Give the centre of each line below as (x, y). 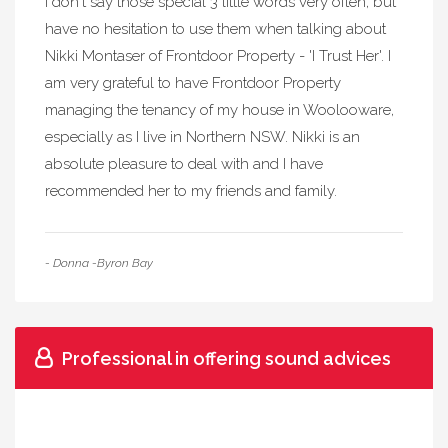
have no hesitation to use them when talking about (215, 29)
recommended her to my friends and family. (191, 191)
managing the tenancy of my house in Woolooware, (219, 110)
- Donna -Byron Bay (99, 263)
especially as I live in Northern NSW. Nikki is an (202, 137)
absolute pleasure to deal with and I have (184, 164)
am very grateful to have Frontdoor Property (193, 83)
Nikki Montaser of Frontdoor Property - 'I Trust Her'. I (218, 56)
